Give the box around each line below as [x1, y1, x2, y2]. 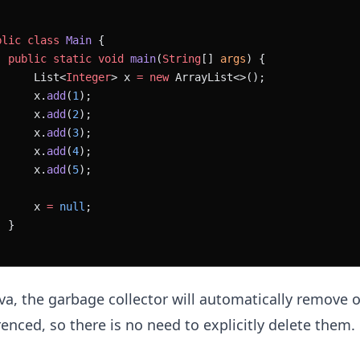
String [162, 51, 201, 65]
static [47, 51, 92, 65]
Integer [66, 70, 111, 84]
